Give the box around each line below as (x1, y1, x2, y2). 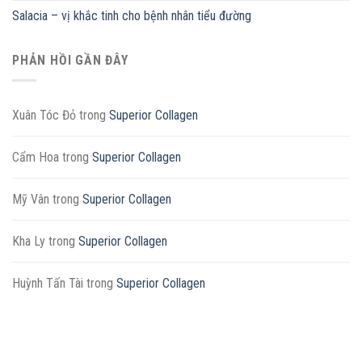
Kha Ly (12, 233, 45, 249)
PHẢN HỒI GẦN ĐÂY (12, 53, 128, 69)
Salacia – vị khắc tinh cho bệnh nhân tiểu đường (12, 8, 251, 24)
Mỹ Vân (12, 191, 49, 207)
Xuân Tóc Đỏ (12, 107, 76, 123)
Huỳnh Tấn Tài (12, 275, 83, 291)
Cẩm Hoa (12, 149, 59, 165)
